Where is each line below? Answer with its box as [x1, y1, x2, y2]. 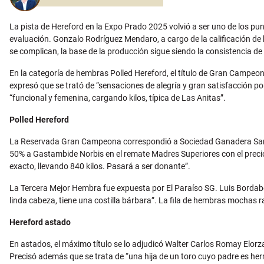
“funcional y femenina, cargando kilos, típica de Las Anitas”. [9, 93, 226, 103]
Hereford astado [9, 217, 71, 227]
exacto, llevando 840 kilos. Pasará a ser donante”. [9, 161, 190, 171]
